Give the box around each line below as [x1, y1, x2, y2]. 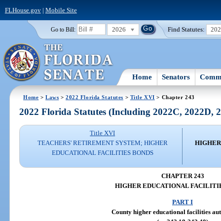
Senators [162, 73, 190, 81]
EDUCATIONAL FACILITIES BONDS [51, 149, 153, 157]
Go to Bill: [50, 26, 75, 33]
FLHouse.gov [4, 6, 41, 14]
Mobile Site [45, 6, 77, 14]
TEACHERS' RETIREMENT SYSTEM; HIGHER [37, 139, 168, 147]
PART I [172, 198, 193, 206]
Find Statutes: [168, 25, 205, 33]
